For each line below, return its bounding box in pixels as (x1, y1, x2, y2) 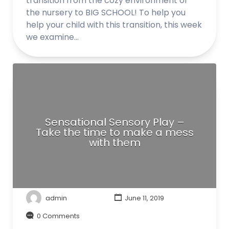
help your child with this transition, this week (26, 19, 202, 31)
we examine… (26, 31, 79, 43)
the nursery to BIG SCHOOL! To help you (26, 7, 186, 18)
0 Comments (37, 211, 80, 221)
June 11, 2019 (123, 193, 164, 203)
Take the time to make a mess (35, 125, 194, 140)
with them (88, 135, 141, 150)
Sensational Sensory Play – (44, 115, 185, 129)
